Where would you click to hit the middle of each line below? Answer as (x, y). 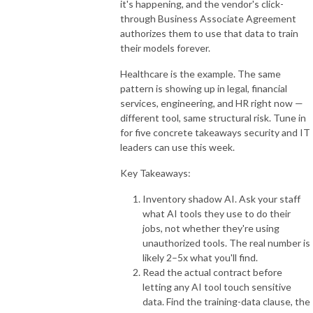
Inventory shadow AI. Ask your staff (221, 198)
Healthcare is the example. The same (201, 73)
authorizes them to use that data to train (209, 33)
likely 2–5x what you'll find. (200, 257)
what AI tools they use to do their (217, 213)
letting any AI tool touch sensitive (217, 286)
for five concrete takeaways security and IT (215, 132)
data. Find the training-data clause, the (226, 301)
